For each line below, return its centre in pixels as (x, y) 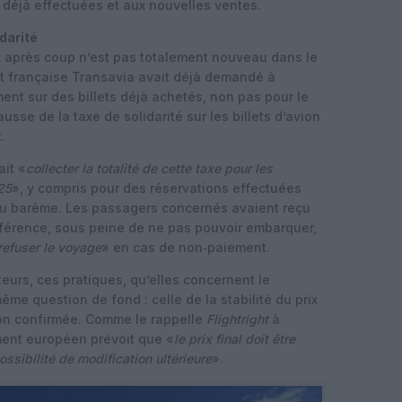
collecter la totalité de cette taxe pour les (149, 168)
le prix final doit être (235, 339)
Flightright (237, 319)
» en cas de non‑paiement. (186, 247)
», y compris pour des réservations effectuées (157, 188)
